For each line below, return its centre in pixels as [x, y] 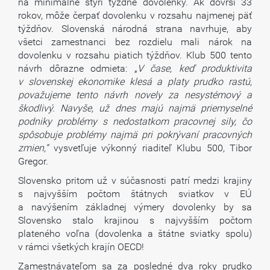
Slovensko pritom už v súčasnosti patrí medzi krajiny [135, 181]
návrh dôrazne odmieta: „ [78, 68]
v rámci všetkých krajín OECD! [81, 247]
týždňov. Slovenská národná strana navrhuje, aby [135, 29]
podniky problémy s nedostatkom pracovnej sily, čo [135, 121]
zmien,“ [36, 148]
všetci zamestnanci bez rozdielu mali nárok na [135, 42]
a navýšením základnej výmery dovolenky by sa [135, 207]
